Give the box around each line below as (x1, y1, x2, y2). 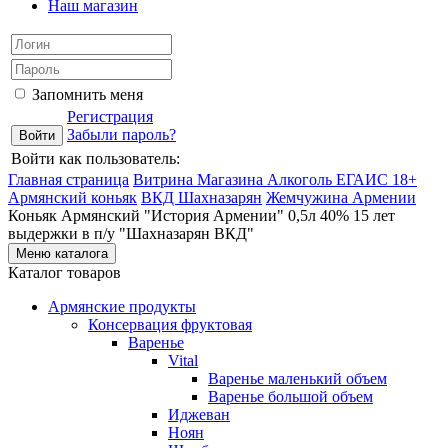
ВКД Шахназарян (141, 189, 262, 206)
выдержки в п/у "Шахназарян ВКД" (8, 225, 254, 242)
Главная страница (8, 171, 129, 188)
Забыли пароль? (67, 126, 176, 143)
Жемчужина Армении (266, 189, 416, 206)
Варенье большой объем (208, 388, 373, 405)
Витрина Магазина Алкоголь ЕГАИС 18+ (133, 171, 417, 188)
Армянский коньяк (8, 189, 137, 206)
